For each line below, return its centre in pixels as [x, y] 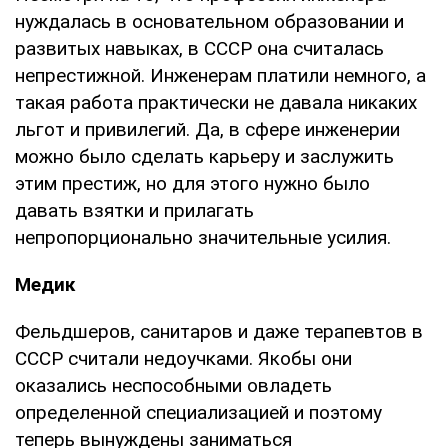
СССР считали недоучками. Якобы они [183, 358]
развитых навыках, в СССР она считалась [199, 48]
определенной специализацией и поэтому [198, 412]
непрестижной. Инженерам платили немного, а [220, 75]
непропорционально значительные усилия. [203, 237]
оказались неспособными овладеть [173, 385]
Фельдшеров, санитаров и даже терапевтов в [219, 331]
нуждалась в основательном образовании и [209, 21]
